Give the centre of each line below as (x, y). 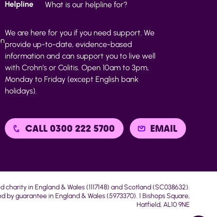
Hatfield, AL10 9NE (163, 204)
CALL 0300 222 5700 (70, 128)
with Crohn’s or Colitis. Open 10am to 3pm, (77, 67)
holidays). (21, 91)
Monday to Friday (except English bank (72, 79)
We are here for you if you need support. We (80, 32)
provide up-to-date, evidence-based (69, 44)
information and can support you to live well (80, 56)
